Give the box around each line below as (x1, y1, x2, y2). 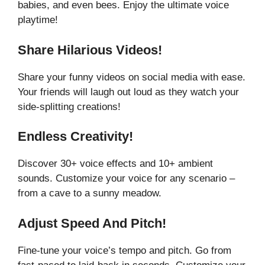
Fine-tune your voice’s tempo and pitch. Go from (18, 244, 231, 256)
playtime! (18, 14, 58, 25)
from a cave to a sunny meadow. (18, 188, 161, 199)
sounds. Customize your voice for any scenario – (18, 173, 235, 184)
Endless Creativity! (18, 129, 133, 144)
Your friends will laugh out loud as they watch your (18, 86, 239, 98)
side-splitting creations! (18, 101, 121, 112)
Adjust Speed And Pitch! (18, 215, 166, 231)
